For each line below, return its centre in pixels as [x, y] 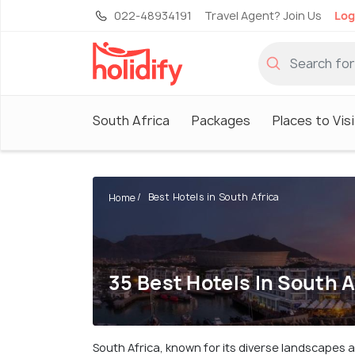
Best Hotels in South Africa [214, 197]
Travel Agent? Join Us [263, 15]
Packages [221, 120]
